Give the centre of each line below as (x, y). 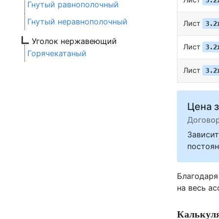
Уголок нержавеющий (74, 41)
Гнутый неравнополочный (77, 22)
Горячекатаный (57, 54)
